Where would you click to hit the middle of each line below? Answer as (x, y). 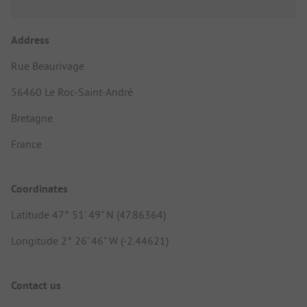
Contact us (36, 286)
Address (30, 40)
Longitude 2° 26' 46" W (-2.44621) (90, 240)
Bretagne (32, 118)
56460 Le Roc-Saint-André (72, 91)
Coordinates (39, 188)
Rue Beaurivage (48, 65)
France (26, 144)
